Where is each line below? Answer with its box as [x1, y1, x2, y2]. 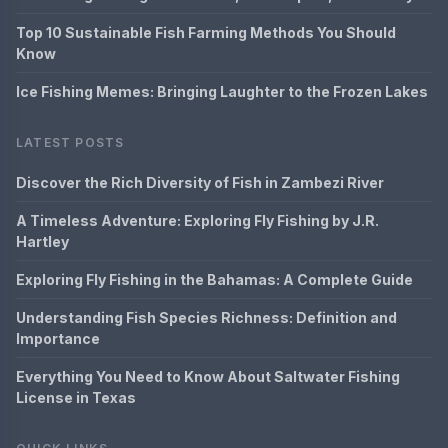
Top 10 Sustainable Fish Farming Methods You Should [16, 24, 396, 41]
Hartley [16, 233, 69, 250]
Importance [16, 330, 100, 347]
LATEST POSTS [16, 135, 125, 150]
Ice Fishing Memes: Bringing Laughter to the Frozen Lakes [16, 83, 428, 100]
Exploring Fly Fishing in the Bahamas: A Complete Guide [16, 271, 413, 288]
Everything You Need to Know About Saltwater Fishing [16, 368, 400, 385]
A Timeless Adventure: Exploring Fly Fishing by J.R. [16, 212, 379, 229]
